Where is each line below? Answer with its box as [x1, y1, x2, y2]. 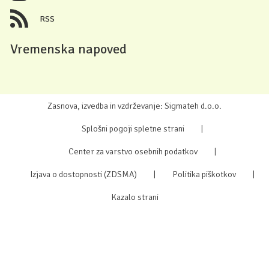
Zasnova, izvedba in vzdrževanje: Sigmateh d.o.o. [47, 100, 222, 112]
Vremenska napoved [10, 41, 127, 58]
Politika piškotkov [172, 169, 236, 180]
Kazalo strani [110, 192, 159, 203]
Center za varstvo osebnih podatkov [68, 146, 198, 157]
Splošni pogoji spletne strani [81, 123, 184, 134]
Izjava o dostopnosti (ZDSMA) [29, 169, 137, 180]
